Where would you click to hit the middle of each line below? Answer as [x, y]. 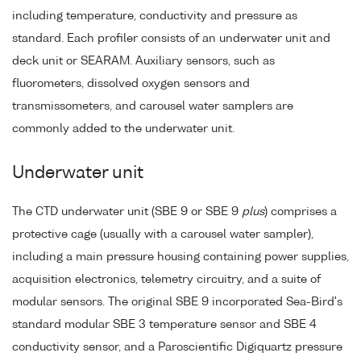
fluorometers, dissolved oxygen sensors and [131, 84]
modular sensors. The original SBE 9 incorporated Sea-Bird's [177, 303]
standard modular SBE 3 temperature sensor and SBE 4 [164, 325]
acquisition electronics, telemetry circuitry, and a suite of [166, 280]
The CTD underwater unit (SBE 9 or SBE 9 [127, 212]
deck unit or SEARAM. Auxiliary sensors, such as [143, 62]
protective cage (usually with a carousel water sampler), [163, 235]
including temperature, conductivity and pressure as [155, 17]
